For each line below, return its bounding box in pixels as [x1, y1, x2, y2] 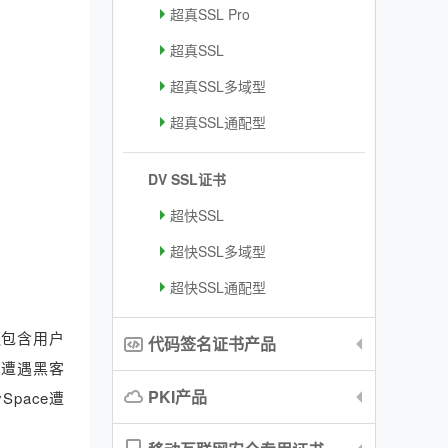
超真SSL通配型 [170, 112, 266, 132]
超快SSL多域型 [170, 241, 266, 261]
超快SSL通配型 [170, 277, 266, 297]
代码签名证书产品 [148, 332, 276, 355]
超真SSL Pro [170, 4, 250, 24]
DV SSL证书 [148, 169, 226, 189]
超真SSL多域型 [170, 76, 266, 96]
